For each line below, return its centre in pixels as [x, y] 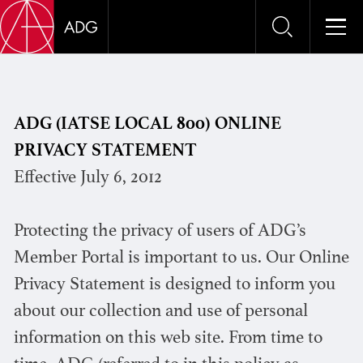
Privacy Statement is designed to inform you [174, 285]
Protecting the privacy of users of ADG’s [160, 231]
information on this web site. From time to [168, 338]
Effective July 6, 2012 [88, 178]
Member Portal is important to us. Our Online [181, 258]
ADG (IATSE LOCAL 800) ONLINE [147, 124]
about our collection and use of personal [160, 312]
